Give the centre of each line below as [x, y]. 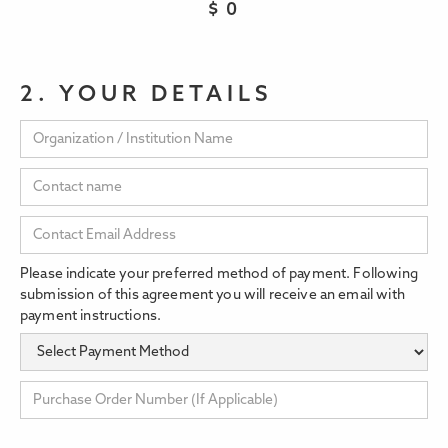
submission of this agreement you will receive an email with [212, 296]
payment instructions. [91, 317]
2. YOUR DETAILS [146, 96]
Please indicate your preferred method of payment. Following [219, 275]
